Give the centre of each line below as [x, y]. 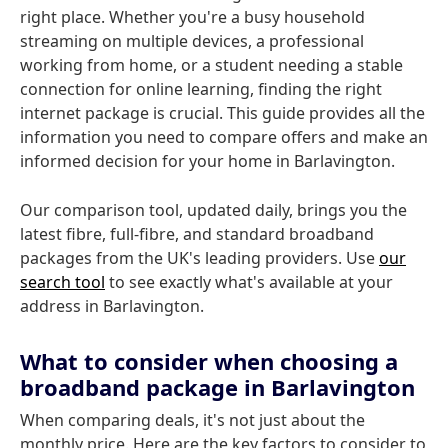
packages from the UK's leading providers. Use [199, 258]
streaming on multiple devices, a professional [192, 41]
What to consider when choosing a [209, 361]
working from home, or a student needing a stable [211, 65]
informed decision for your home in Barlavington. [207, 161]
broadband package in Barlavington [217, 387]
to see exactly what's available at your [249, 282]
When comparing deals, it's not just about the [192, 420]
